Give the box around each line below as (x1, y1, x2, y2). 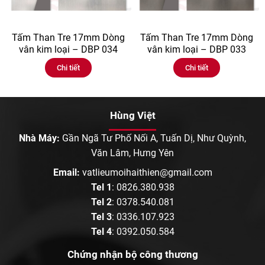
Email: (53, 166, 80, 178)
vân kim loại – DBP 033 (147, 43, 246, 55)
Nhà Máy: (19, 132, 60, 144)
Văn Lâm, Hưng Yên (91, 147, 174, 159)
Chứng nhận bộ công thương (67, 248, 198, 260)
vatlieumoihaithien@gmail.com (82, 166, 212, 178)
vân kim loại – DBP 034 (19, 43, 118, 55)
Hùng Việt (109, 109, 156, 121)
